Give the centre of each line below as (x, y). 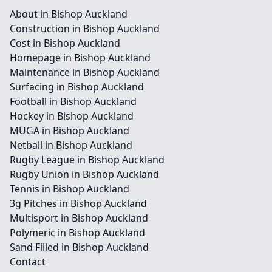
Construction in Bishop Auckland (85, 29)
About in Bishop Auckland (69, 14)
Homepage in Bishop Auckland (80, 58)
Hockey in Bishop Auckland (72, 116)
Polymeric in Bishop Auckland (77, 233)
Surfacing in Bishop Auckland (77, 87)
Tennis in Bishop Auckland (70, 189)
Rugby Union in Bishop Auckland (84, 174)
